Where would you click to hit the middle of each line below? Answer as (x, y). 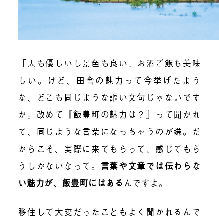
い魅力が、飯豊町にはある (71, 183)
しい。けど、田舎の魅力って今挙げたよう (109, 80)
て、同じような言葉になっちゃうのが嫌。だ (109, 131)
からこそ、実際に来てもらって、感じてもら (109, 149)
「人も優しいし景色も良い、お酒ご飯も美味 (109, 63)
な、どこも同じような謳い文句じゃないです (109, 97)
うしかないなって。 (59, 166)
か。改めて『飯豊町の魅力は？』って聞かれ (109, 114)
